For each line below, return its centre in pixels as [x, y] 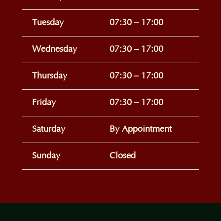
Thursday [49, 76]
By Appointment [140, 129]
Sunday [46, 156]
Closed [122, 156]
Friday [44, 102]
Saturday [48, 129]
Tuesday [48, 22]
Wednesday [54, 49]
